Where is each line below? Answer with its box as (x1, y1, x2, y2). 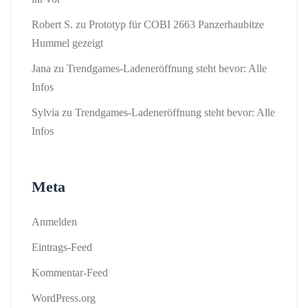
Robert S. (32, 19, 73, 31)
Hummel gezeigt (32, 37, 103, 49)
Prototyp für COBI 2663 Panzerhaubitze (89, 19, 264, 31)
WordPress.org (32, 292, 96, 305)
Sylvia (32, 107, 59, 119)
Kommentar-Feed (32, 267, 108, 279)
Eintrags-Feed (32, 241, 92, 254)
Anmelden (32, 216, 77, 228)
